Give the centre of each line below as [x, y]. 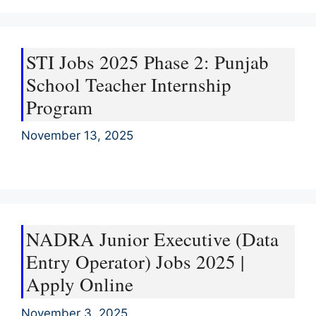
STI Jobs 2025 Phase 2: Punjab [147, 62]
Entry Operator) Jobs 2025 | [135, 262]
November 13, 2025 [77, 135]
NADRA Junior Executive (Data [152, 239]
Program [59, 107]
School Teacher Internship [129, 84]
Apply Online [80, 284]
